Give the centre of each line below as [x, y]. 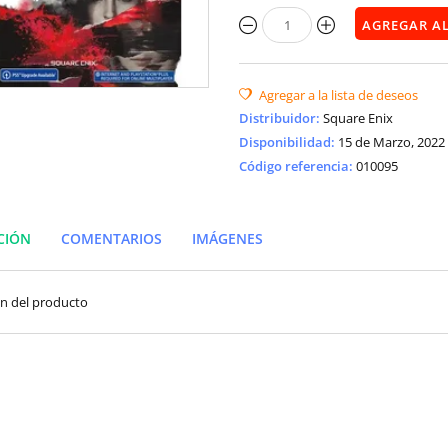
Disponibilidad [285, 142]
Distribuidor [277, 118]
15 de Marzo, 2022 [391, 142]
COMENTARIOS [112, 238]
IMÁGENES [228, 238]
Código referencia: [296, 166]
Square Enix [358, 118]
